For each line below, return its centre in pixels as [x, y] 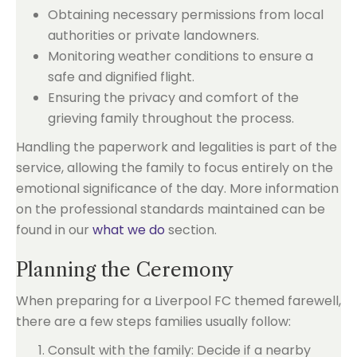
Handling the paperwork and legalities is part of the [177, 147]
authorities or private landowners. [153, 35]
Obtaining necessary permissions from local [186, 14]
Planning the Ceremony [125, 269]
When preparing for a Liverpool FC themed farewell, [178, 300]
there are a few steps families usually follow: [153, 321]
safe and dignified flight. [121, 76]
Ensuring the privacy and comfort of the [173, 97]
